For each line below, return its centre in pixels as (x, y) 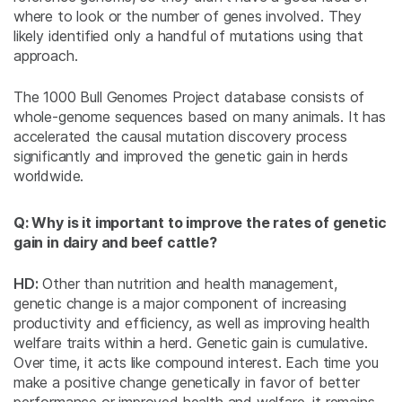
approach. (46, 56)
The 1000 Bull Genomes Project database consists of (189, 97)
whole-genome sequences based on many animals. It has (200, 117)
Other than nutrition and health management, (188, 284)
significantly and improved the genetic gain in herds (181, 157)
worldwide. (49, 176)
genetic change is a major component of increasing (180, 304)
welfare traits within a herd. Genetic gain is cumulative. (191, 343)
